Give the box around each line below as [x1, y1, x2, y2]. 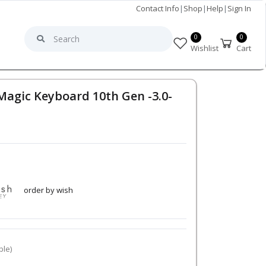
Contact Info [136, 3, 179, 14]
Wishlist [191, 42, 218, 53]
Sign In [227, 3, 251, 14]
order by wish [23, 185, 73, 196]
